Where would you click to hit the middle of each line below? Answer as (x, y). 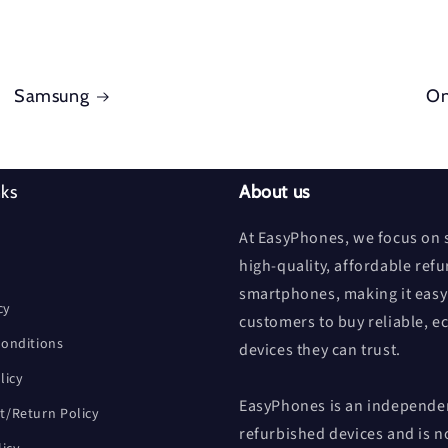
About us (274, 192)
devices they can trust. (320, 350)
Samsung (51, 96)
